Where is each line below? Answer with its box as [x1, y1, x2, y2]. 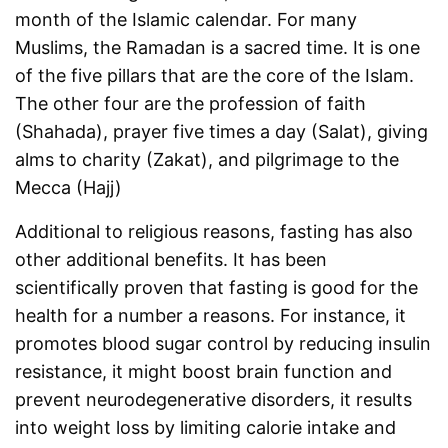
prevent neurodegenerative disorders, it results [15, 389, 413, 411]
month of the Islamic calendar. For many [15, 9, 358, 31]
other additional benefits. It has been [15, 249, 328, 271]
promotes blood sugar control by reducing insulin [15, 333, 432, 355]
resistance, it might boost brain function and [15, 361, 393, 383]
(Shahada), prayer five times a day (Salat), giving [15, 121, 429, 143]
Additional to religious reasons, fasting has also [15, 221, 414, 243]
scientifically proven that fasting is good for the [15, 277, 419, 299]
